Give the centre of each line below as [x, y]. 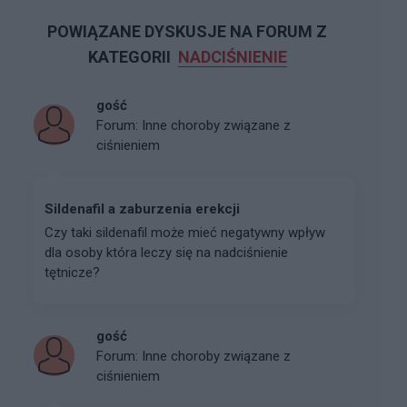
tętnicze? [72, 272]
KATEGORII [131, 56]
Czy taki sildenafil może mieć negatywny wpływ [185, 232]
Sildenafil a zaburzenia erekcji [142, 208]
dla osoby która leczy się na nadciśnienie [166, 252]
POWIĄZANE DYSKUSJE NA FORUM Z [187, 31]
